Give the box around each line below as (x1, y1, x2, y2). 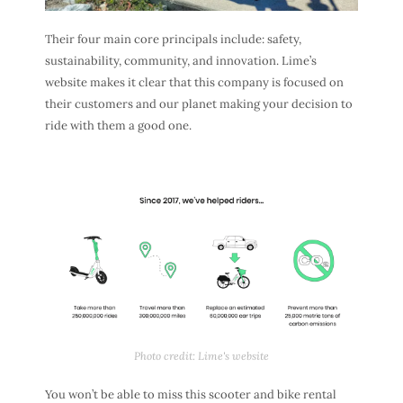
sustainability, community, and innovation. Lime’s (45, 52, 317, 68)
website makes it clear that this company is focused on (45, 74, 344, 90)
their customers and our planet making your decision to (45, 95, 353, 112)
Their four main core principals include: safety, (45, 31, 301, 47)
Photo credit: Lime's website (134, 349, 269, 363)
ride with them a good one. (45, 117, 192, 133)
